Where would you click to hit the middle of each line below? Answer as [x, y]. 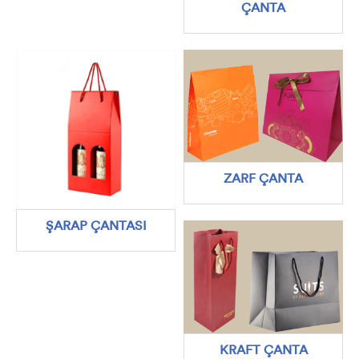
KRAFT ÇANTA [263, 351]
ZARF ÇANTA [263, 180]
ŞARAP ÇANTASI [96, 227]
